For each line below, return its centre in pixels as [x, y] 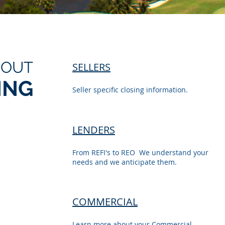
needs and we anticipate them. [125, 162]
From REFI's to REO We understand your [140, 152]
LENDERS [94, 130]
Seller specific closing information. [130, 90]
